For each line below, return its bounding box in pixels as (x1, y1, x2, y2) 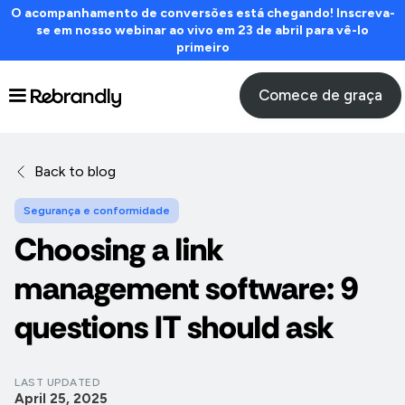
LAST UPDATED (14, 375, 100, 389)
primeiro (175, 39, 230, 55)
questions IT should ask (14, 306, 334, 348)
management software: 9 (14, 267, 359, 309)
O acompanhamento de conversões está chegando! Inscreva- (10, 5, 395, 21)
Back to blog (34, 162, 116, 180)
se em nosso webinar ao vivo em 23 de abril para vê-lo (36, 22, 369, 38)
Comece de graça (259, 86, 382, 105)
